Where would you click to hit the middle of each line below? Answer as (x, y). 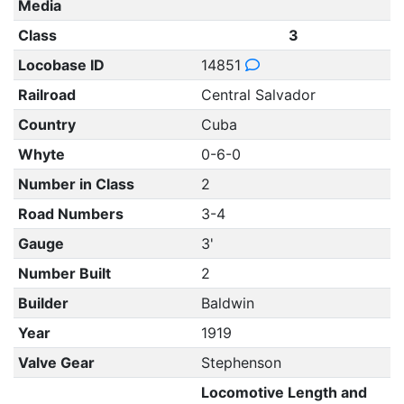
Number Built (64, 273)
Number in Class (76, 184)
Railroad (46, 95)
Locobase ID (61, 65)
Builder (43, 303)
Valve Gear (56, 363)
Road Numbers (70, 214)
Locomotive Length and (284, 392)
